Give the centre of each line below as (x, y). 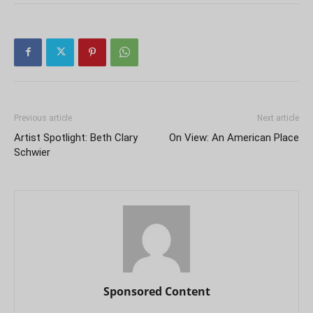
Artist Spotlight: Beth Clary (76, 137)
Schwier (32, 152)
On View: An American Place (234, 137)
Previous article (43, 118)
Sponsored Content (156, 291)
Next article (278, 118)
